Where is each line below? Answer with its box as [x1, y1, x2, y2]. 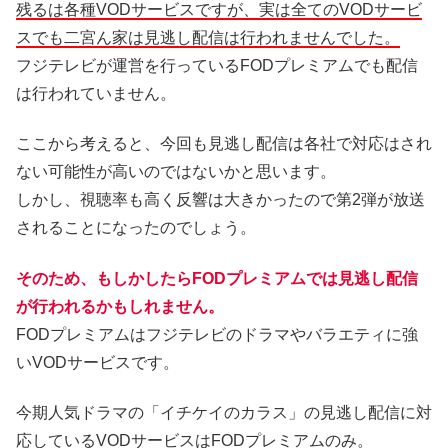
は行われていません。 [16, 84, 176, 102]
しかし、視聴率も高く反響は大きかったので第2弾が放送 [16, 191, 425, 209]
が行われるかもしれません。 [16, 297, 224, 315]
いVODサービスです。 [16, 353, 179, 371]
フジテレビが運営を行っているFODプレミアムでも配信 [16, 56, 418, 74]
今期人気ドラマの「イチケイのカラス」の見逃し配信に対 [16, 404, 432, 422]
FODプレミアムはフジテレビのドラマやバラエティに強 [16, 325, 418, 343]
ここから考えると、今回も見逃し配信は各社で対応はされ [16, 135, 432, 153]
